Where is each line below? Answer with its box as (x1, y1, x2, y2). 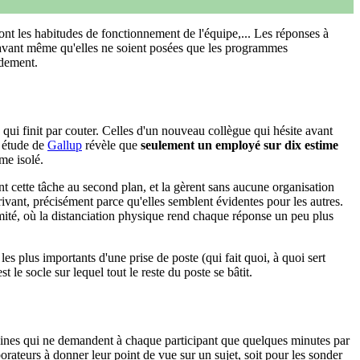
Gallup (47, 137, 82, 152)
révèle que (82, 137, 141, 152)
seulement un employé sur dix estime (141, 137, 338, 152)
